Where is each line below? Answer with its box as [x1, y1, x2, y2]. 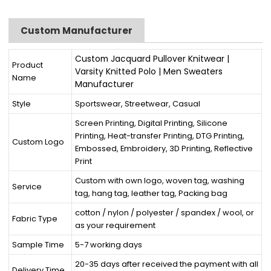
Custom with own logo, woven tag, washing [75, 174, 245, 186]
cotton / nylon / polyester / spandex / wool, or [75, 206, 255, 218]
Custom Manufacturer [21, 24, 133, 37]
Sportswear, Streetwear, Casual [75, 97, 201, 109]
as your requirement [75, 219, 156, 231]
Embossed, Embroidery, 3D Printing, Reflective [75, 142, 253, 154]
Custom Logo [12, 136, 65, 148]
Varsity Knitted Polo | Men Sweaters [75, 65, 223, 77]
